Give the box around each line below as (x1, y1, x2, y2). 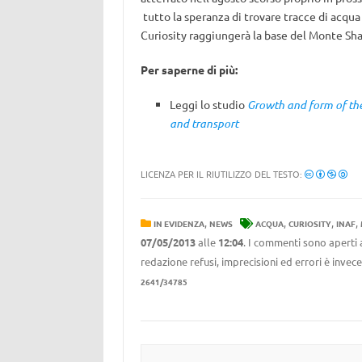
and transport (169, 116, 238, 131)
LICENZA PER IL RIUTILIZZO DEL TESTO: (140, 167, 305, 180)
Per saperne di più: (140, 62, 238, 77)
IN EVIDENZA (153, 217, 204, 229)
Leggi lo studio (169, 97, 247, 112)
